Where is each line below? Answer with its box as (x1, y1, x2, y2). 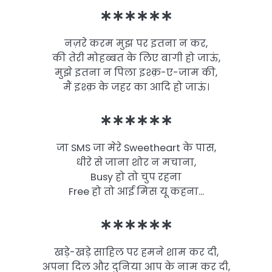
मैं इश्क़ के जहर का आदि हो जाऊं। (63, 80, 209, 94)
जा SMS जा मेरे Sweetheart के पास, (56, 140, 216, 155)
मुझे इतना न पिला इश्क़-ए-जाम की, (55, 65, 217, 80)
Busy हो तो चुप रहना (90, 169, 182, 184)
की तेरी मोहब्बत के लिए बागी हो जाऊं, (52, 50, 220, 65)
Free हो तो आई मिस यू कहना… (68, 184, 204, 199)
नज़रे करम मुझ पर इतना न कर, (64, 36, 208, 50)
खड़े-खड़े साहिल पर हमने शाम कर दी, (53, 245, 219, 260)
